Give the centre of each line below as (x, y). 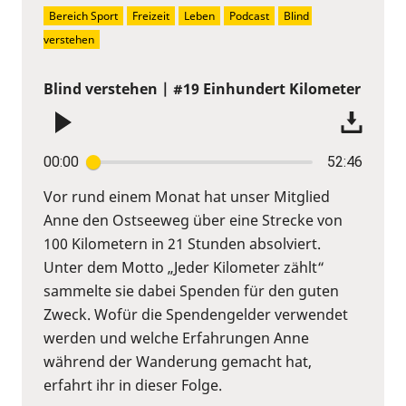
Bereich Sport (83, 15)
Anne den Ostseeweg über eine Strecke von (193, 220)
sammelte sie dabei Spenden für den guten (191, 290)
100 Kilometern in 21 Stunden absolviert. (182, 243)
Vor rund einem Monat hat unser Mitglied (187, 196)
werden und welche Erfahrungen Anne (176, 338)
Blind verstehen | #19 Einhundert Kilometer (202, 88)
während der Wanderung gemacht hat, (178, 361)
